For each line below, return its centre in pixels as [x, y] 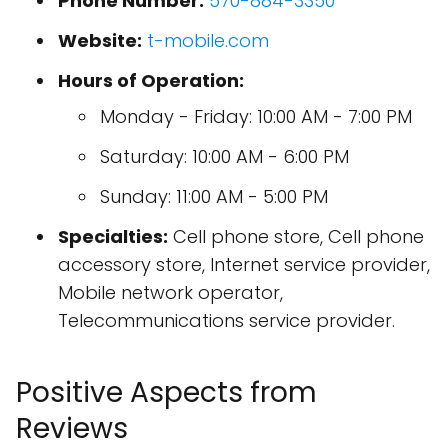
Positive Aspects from [166, 392]
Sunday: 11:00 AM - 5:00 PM [214, 196]
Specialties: [113, 236]
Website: [100, 40]
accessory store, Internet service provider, [244, 264]
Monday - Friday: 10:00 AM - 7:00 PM [256, 116]
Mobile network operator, [170, 292]
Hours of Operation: [151, 80]
